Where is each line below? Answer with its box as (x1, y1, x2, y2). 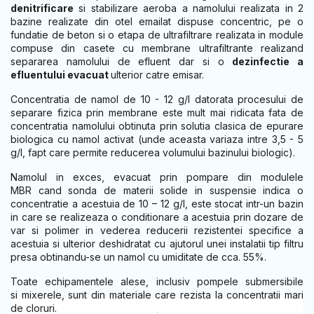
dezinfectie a (232, 55, 303, 67)
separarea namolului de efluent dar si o (11, 55, 233, 67)
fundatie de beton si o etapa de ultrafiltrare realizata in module (11, 29, 303, 41)
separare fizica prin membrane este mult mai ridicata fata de (11, 107, 303, 118)
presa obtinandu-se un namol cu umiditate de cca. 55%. (11, 251, 266, 263)
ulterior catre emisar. (111, 69, 207, 81)
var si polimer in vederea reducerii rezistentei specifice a (11, 224, 303, 236)
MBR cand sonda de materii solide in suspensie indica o (11, 184, 303, 196)
